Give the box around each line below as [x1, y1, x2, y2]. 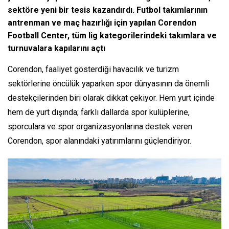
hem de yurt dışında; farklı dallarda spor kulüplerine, [8, 107, 190, 118]
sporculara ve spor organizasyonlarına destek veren [8, 122, 192, 132]
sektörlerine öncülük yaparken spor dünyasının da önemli [8, 79, 209, 89]
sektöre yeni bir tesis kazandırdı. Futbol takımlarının [8, 5, 208, 15]
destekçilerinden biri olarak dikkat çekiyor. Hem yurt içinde [8, 93, 215, 103]
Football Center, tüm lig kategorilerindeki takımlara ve [8, 31, 217, 41]
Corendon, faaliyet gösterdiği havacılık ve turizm [8, 64, 179, 75]
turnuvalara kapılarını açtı [8, 43, 105, 54]
